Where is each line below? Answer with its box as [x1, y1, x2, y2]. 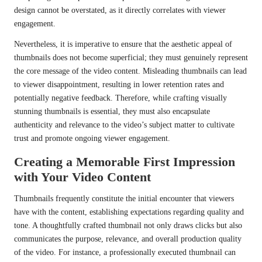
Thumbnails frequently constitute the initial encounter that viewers [14, 194, 234, 203]
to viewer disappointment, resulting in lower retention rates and [14, 80, 224, 89]
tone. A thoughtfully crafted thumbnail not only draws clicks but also [14, 220, 242, 230]
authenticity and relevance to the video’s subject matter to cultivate [14, 120, 235, 129]
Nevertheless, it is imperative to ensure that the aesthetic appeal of [14, 39, 232, 49]
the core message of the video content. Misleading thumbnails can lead [14, 66, 247, 75]
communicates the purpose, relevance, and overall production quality [14, 234, 242, 243]
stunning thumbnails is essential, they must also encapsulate [14, 106, 210, 116]
